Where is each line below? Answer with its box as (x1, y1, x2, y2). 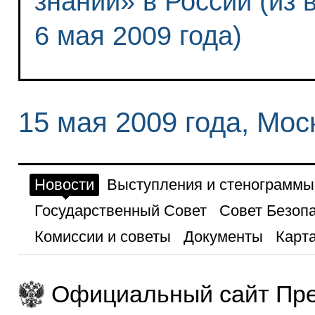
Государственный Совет (34, 201, 207, 219)
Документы (183, 227, 263, 245)
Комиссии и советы (34, 227, 171, 245)
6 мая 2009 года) (34, 20, 242, 51)
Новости (34, 175, 94, 193)
